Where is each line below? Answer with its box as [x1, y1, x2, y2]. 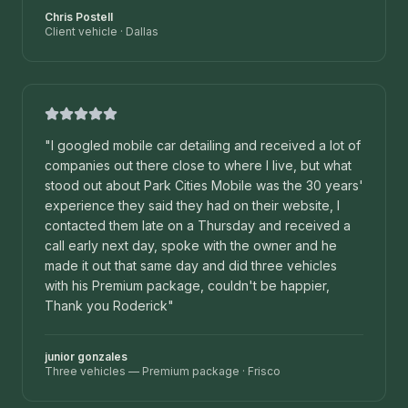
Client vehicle [45, 25, 117, 39]
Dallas [126, 25, 158, 39]
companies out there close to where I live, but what [45, 158, 352, 174]
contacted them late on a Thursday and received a [45, 218, 351, 234]
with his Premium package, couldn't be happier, [45, 278, 330, 294]
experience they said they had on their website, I [45, 198, 340, 214]
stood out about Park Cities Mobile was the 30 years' [45, 178, 363, 194]
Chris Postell [45, 10, 113, 25]
